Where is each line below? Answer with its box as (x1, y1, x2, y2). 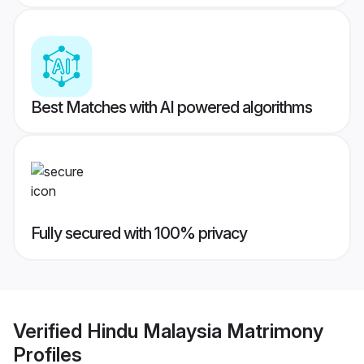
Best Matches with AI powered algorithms (31, 97, 312, 118)
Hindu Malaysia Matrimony (87, 318, 323, 343)
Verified (13, 318, 87, 343)
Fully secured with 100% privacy (31, 223, 247, 244)
